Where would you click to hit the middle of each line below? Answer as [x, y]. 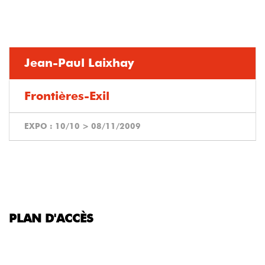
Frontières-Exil [67, 96]
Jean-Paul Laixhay [79, 63]
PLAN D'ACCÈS [51, 219]
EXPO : [40, 126]
